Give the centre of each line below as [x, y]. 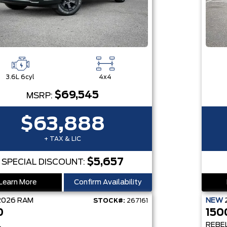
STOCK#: [109, 201]
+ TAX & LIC [63, 139]
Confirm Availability [108, 182]
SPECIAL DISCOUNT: [45, 162]
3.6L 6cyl [20, 77]
